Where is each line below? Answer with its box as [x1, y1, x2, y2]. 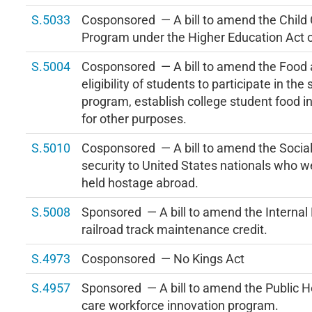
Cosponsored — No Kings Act [81, 251, 244, 266]
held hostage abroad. [81, 175, 198, 190]
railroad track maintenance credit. [81, 222, 267, 237]
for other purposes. [81, 111, 187, 126]
